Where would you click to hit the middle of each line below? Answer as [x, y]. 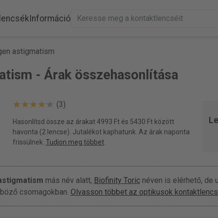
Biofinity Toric [117, 180]
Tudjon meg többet [75, 142]
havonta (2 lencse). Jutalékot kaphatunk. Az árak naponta [101, 132]
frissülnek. [29, 142]
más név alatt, [68, 180]
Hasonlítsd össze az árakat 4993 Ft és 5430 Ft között [93, 121]
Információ [50, 18]
